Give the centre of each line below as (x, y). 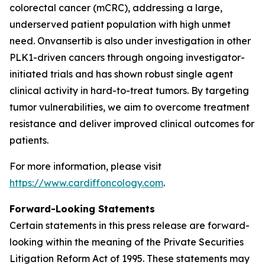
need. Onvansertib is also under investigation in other (130, 41)
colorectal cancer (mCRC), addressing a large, (116, 8)
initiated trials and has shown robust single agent (121, 74)
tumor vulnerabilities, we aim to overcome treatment (130, 107)
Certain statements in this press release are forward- (130, 225)
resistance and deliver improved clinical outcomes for (132, 124)
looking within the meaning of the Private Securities (127, 242)
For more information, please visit (85, 166)
